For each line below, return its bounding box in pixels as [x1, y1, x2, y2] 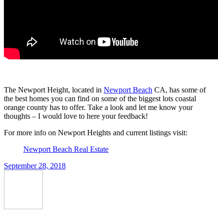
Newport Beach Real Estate [23, 145, 109, 153]
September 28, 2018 [4, 162, 66, 170]
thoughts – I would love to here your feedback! [4, 112, 148, 120]
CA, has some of [152, 86, 206, 94]
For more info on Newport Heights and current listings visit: [4, 128, 187, 137]
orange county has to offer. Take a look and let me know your [4, 103, 193, 111]
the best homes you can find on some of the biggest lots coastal [4, 94, 196, 103]
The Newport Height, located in [4, 86, 104, 94]
